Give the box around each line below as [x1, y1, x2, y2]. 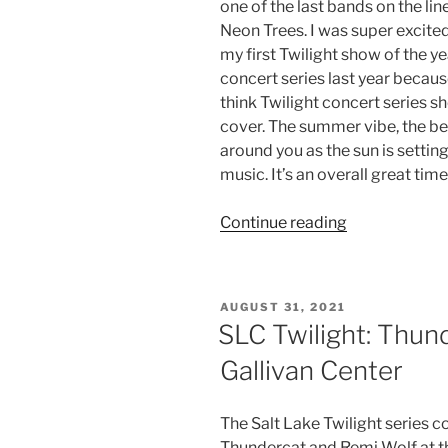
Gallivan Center [220, 355, 403, 387]
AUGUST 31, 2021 [220, 299, 346, 314]
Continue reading [220, 212, 347, 232]
